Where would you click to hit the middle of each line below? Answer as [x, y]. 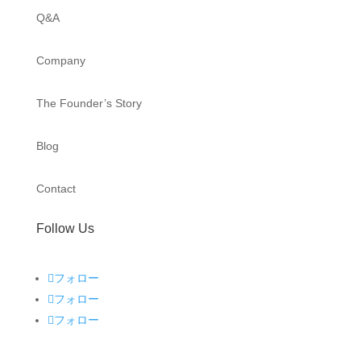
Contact [56, 189]
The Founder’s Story [89, 103]
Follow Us [65, 228]
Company [60, 60]
